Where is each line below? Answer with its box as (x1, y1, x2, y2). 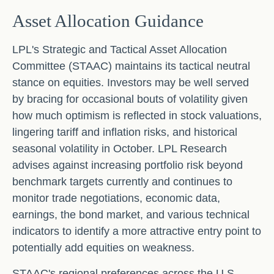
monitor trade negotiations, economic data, (12, 191, 220, 204)
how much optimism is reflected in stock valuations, (12, 109, 262, 122)
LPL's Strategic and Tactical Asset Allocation (12, 43, 227, 56)
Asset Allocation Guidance (12, 10, 204, 31)
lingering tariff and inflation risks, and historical (12, 125, 237, 138)
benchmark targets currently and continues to (12, 175, 232, 188)
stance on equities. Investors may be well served (12, 76, 249, 89)
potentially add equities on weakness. (12, 241, 194, 254)
